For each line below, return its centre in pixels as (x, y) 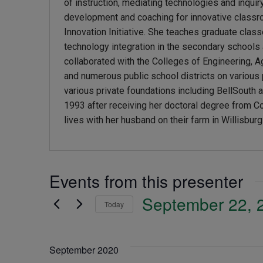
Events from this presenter (146, 181)
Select (163, 225)
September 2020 (84, 250)
